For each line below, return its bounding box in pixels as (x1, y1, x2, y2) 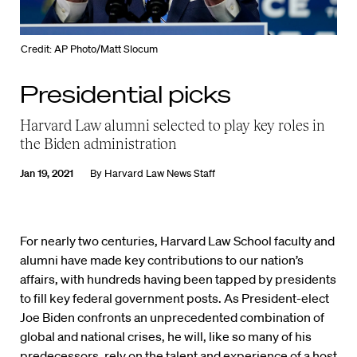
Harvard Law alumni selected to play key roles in (20, 116, 325, 135)
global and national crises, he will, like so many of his (20, 328, 312, 345)
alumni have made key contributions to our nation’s (20, 252, 304, 269)
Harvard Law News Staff (104, 167, 215, 181)
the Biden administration (20, 135, 177, 153)
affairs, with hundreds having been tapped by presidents (20, 271, 336, 288)
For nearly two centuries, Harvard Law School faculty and (20, 233, 335, 249)
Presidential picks (20, 80, 231, 108)
